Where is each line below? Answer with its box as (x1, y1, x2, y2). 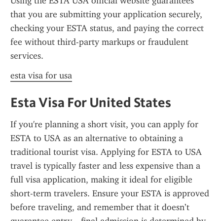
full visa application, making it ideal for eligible (10, 174, 192, 185)
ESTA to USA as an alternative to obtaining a (10, 133, 183, 144)
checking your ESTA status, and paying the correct (10, 23, 204, 34)
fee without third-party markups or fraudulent (10, 37, 188, 47)
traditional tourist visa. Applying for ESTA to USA (10, 147, 202, 157)
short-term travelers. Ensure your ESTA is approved (10, 188, 209, 199)
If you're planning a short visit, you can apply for (10, 119, 198, 130)
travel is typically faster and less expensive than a (10, 160, 200, 171)
